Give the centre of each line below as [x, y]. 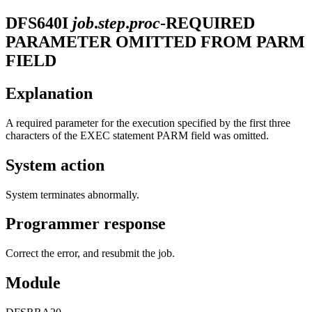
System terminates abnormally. [72, 194]
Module [33, 283]
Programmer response [86, 224]
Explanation [49, 93]
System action [55, 165]
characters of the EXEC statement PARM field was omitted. [137, 135]
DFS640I [37, 23]
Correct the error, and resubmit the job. [90, 253]
